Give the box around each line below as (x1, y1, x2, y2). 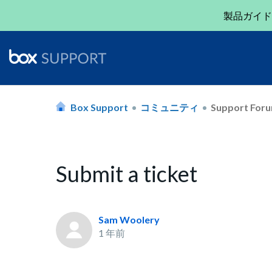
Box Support (70, 101, 128, 113)
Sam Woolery (98, 214, 160, 225)
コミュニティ (140, 101, 199, 113)
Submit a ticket (56, 160, 197, 188)
